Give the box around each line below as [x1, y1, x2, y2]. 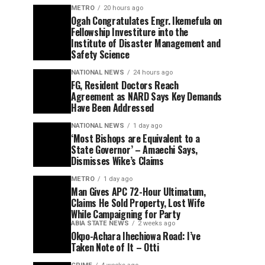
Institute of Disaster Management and [71, 36, 221, 50]
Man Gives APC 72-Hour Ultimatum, [71, 185, 206, 199]
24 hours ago [133, 69, 173, 76]
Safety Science [71, 47, 130, 62]
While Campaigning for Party [71, 207, 180, 221]
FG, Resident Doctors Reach [71, 78, 179, 92]
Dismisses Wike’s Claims [71, 154, 164, 168]
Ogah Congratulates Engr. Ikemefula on [71, 14, 222, 28]
